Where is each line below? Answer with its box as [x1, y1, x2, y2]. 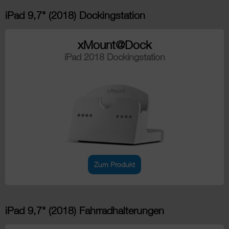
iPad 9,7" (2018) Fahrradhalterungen [5, 204, 164, 216]
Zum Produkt [94, 159, 135, 169]
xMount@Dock [77, 37, 152, 52]
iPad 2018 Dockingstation [64, 51, 165, 62]
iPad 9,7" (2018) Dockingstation [5, 9, 145, 21]
